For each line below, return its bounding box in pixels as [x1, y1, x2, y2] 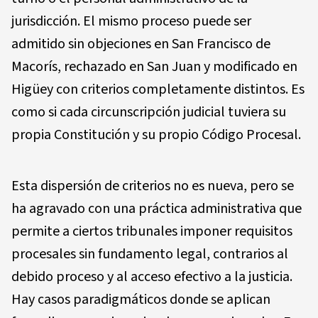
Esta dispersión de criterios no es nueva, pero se [11, 176, 294, 196]
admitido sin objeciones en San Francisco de [11, 34, 270, 54]
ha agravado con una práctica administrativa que [11, 199, 302, 219]
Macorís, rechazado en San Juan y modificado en [11, 57, 297, 77]
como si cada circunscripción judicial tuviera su [11, 102, 286, 122]
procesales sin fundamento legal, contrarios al [11, 244, 288, 264]
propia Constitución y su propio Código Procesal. [11, 125, 301, 145]
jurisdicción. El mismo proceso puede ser [11, 11, 251, 31]
